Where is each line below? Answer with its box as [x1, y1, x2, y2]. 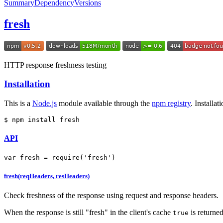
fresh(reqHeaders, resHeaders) [4, 172, 90, 180]
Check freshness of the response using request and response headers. [4, 191, 219, 200]
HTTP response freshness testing [4, 60, 107, 69]
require [52, 153, 80, 161]
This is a [4, 99, 32, 108]
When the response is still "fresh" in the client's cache [4, 208, 173, 217]
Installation [4, 79, 50, 90]
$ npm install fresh [4, 116, 80, 124]
